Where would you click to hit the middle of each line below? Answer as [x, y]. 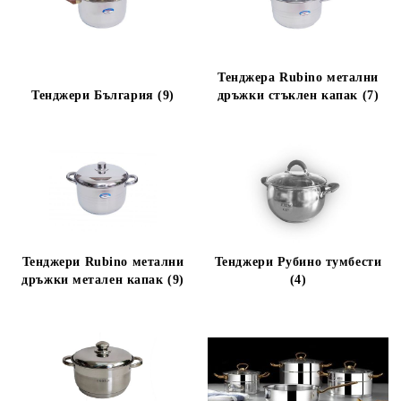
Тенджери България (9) [103, 95]
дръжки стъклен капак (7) [298, 95]
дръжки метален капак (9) [103, 280]
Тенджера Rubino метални [298, 77]
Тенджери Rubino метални [103, 262]
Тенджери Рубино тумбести [298, 262]
